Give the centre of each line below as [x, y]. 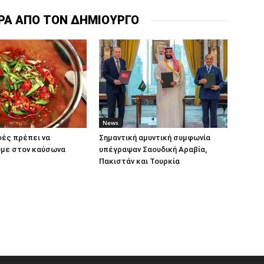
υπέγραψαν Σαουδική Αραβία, [153, 149]
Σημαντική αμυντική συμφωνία [155, 138]
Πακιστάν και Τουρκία [139, 161]
